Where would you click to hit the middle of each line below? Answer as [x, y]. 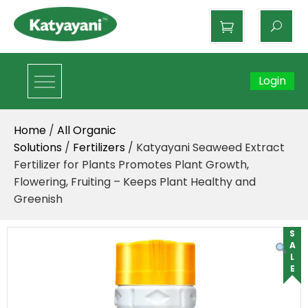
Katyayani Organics [149, 62]
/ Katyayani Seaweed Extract [205, 147]
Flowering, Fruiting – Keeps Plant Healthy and [135, 181]
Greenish [38, 199]
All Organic [87, 130]
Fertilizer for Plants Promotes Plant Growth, [131, 164]
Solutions [38, 147]
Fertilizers [99, 147]
